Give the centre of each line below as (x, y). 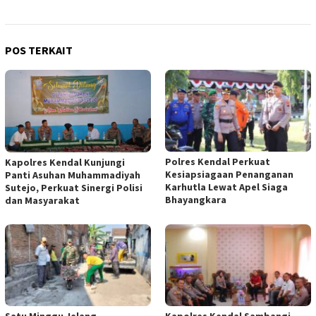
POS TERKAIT (39, 50)
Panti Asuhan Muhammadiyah (73, 175)
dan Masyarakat (42, 200)
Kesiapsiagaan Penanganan (229, 174)
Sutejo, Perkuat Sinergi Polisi (74, 187)
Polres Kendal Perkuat (218, 161)
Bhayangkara (196, 199)
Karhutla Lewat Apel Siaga (226, 187)
